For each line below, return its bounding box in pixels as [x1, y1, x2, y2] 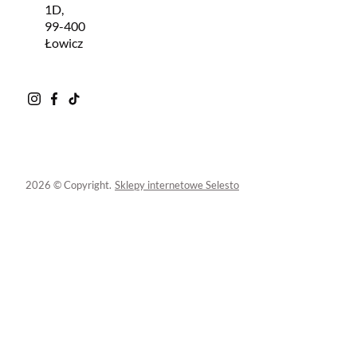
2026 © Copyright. [25, 178, 112, 191]
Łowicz [45, 34, 83, 50]
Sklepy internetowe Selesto [115, 178, 239, 191]
